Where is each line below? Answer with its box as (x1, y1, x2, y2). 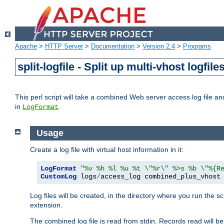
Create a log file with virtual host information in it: (30, 145, 183, 153)
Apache (15, 42, 37, 50)
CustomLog (40, 172, 76, 180)
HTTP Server (45, 42, 83, 50)
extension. (30, 200, 62, 209)
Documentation (91, 42, 134, 50)
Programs (183, 42, 211, 50)
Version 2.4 (142, 42, 175, 50)
